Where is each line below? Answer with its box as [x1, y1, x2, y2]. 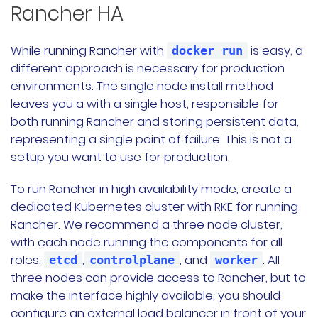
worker [215, 253, 258, 268]
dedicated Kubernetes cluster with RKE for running [11, 198, 298, 216]
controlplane [89, 253, 175, 268]
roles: [11, 251, 44, 269]
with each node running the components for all [11, 234, 283, 251]
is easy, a [248, 42, 303, 60]
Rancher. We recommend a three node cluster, [11, 216, 283, 234]
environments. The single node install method [11, 77, 273, 95]
